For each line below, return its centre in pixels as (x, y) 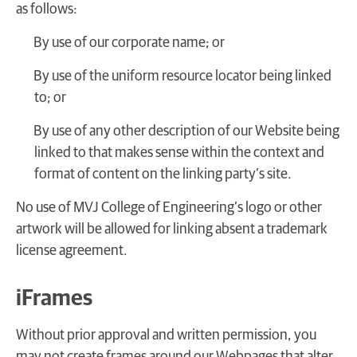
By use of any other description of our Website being (186, 131)
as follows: (47, 9)
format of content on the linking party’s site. (163, 174)
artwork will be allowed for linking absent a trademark (172, 229)
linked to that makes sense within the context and (179, 153)
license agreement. (72, 251)
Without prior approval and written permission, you (166, 335)
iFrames (54, 298)
